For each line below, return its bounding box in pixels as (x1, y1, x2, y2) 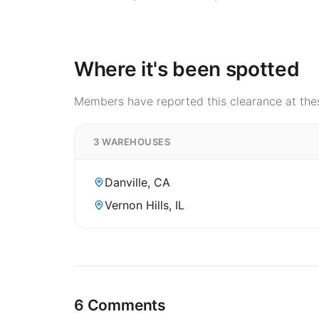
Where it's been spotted (74, 56, 300, 81)
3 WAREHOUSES (93, 135, 171, 147)
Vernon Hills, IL (105, 197, 184, 212)
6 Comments (74, 296, 166, 314)
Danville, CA (105, 174, 170, 189)
